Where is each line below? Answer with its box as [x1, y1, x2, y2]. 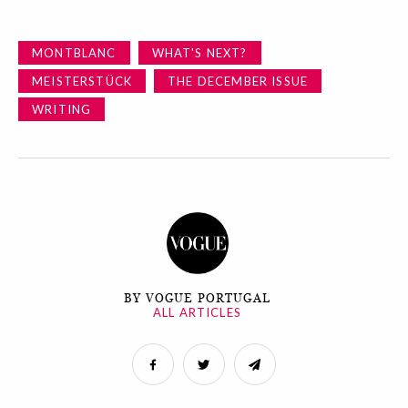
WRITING [32, 102, 92, 117]
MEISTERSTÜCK [32, 74, 133, 88]
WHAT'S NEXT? [151, 46, 248, 60]
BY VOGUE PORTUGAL [124, 291, 270, 306]
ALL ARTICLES [152, 305, 242, 321]
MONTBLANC [32, 46, 117, 60]
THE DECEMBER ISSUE [168, 74, 309, 88]
